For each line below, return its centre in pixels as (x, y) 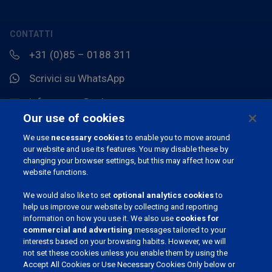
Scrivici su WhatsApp (77, 78)
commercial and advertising (78, 230)
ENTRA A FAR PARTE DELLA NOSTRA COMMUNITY (110, 230)
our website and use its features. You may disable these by (126, 149)
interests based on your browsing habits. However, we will (125, 241)
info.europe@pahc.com (82, 102)
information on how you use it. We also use (100, 218)
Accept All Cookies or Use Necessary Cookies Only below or (129, 264)
